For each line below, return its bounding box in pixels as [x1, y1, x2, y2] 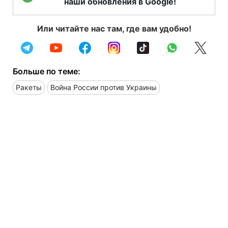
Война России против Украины [50, 82, 157, 92]
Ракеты [16, 82, 42, 92]
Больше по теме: [13, 66, 80, 76]
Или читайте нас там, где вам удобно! [37, 23, 191, 34]
